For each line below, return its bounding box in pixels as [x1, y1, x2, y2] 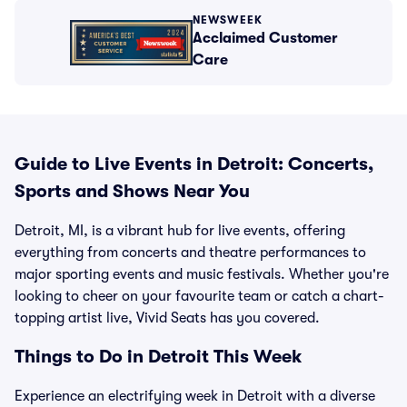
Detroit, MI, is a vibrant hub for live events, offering [15, 223, 345, 239]
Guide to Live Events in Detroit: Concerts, [15, 154, 373, 174]
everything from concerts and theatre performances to [15, 244, 366, 261]
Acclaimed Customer [192, 30, 338, 46]
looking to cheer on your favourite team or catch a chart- [15, 288, 384, 304]
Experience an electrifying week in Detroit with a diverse [15, 388, 375, 404]
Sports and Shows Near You [15, 181, 250, 202]
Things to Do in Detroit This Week [15, 346, 302, 367]
